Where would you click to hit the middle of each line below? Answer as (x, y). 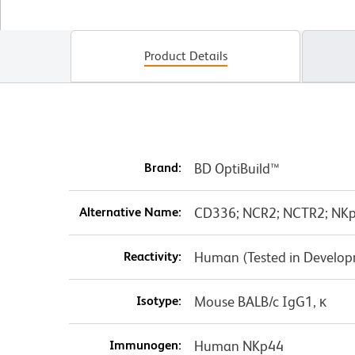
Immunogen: (145, 345)
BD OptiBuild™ (237, 169)
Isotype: (158, 301)
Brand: (162, 168)
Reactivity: (152, 257)
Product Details (185, 56)
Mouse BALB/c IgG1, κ (260, 302)
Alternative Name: (130, 212)
